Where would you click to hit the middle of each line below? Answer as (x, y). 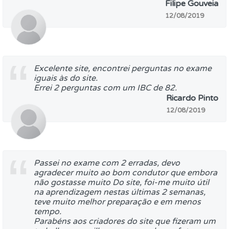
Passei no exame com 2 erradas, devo (107, 163)
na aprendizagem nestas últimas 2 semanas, (120, 192)
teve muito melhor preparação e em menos (117, 202)
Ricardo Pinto (192, 98)
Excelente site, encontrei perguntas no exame (123, 68)
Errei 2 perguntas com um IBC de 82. (105, 88)
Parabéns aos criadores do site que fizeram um (125, 221)
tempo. (48, 212)
